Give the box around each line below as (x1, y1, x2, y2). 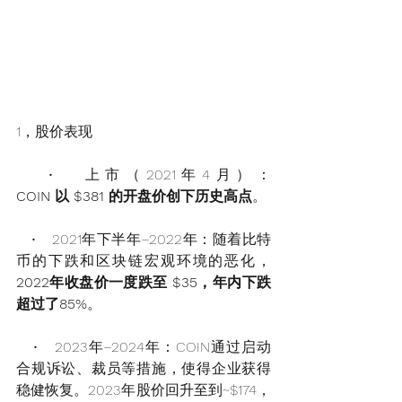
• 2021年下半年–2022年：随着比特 (16, 231, 271, 249)
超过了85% (16, 295, 87, 313)
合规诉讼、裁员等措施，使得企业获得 (16, 360, 271, 378)
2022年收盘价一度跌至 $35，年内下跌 (16, 274, 271, 292)
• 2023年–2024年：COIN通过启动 (16, 338, 271, 356)
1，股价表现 (16, 123, 92, 141)
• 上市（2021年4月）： (16, 166, 271, 184)
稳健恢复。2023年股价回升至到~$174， (16, 381, 271, 399)
